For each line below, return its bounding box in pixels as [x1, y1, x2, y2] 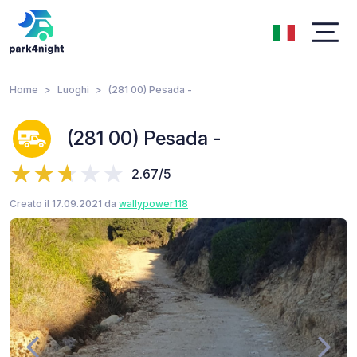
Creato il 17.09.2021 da [10, 198, 119, 210]
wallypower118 [119, 198, 188, 210]
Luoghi [57, 84, 89, 96]
